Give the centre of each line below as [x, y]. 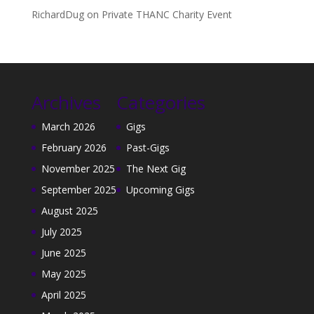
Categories [161, 102]
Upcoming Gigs [160, 190]
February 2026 [74, 148]
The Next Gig [156, 169]
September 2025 [78, 190]
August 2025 [69, 211]
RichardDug [57, 14]
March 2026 [68, 127]
